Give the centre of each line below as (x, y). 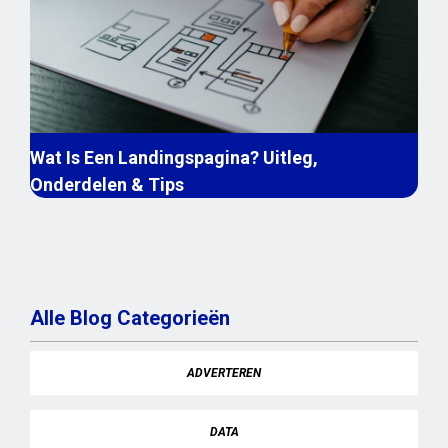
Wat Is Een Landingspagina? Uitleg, (174, 158)
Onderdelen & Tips (107, 185)
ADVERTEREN (224, 373)
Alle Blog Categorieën (130, 318)
